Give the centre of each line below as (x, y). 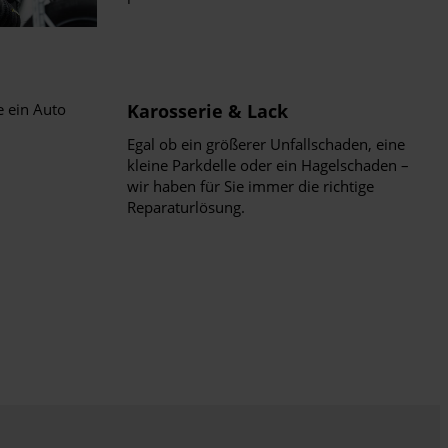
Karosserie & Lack (207, 111)
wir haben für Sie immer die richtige (250, 186)
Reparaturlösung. (186, 207)
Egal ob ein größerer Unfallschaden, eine (266, 144)
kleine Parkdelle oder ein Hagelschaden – (268, 165)
